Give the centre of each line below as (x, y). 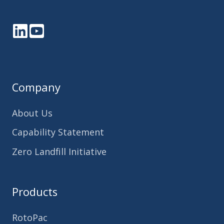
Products (35, 191)
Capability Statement (58, 132)
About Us (32, 113)
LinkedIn (38, 38)
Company (36, 87)
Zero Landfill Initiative (59, 151)
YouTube (55, 38)
